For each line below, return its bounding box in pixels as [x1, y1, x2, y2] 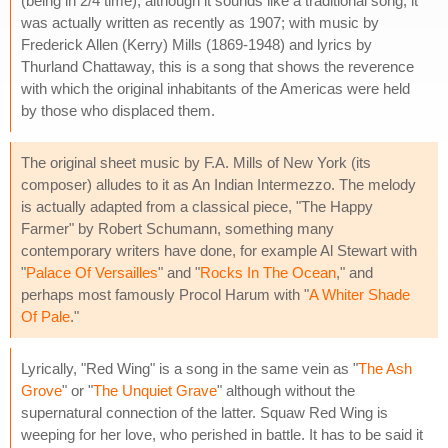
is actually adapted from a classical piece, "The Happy [21, 197, 373, 215]
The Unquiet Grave [93, 381, 217, 399]
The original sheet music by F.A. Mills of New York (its [21, 153, 371, 171]
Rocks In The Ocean [200, 263, 336, 281]
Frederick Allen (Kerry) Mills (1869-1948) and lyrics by [21, 35, 372, 53]
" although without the [217, 381, 355, 399]
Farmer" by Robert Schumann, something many [21, 219, 334, 237]
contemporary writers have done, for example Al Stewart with [21, 241, 417, 259]
